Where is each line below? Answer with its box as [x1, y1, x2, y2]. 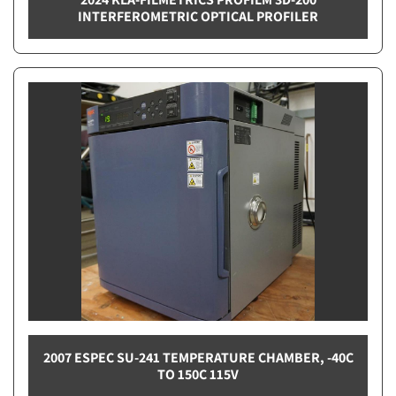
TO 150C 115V [157, 364, 239, 384]
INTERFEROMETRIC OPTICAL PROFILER [78, 6, 318, 26]
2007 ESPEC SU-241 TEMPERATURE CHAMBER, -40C [42, 347, 354, 367]
